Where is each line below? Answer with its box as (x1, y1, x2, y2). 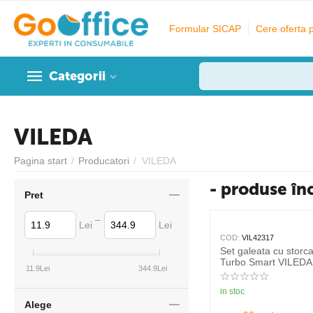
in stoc (220, 286, 245, 297)
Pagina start (14, 155, 67, 166)
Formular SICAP (169, 23, 242, 34)
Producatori (78, 155, 129, 166)
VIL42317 (242, 233, 274, 242)
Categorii (49, 68, 105, 84)
